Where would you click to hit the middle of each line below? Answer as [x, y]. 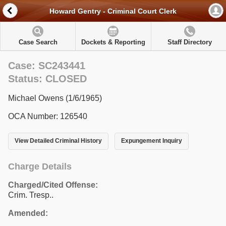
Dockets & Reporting [113, 42]
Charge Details [40, 166]
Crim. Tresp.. [31, 195]
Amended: [28, 213]
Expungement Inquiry [151, 141]
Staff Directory [189, 42]
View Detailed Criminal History [58, 141]
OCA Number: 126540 [48, 116]
